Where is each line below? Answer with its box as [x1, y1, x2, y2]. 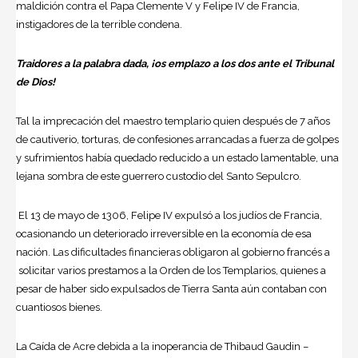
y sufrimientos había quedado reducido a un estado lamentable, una [16, 152, 339, 165]
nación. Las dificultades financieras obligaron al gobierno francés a [16, 246, 330, 259]
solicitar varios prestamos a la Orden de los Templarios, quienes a [16, 265, 326, 277]
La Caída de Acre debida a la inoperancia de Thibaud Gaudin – [16, 340, 308, 353]
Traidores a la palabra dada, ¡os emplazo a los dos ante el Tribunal [16, 58, 334, 70]
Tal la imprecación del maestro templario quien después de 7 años [16, 115, 330, 128]
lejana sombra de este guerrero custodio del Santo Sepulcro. [16, 170, 301, 183]
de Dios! [16, 76, 55, 89]
